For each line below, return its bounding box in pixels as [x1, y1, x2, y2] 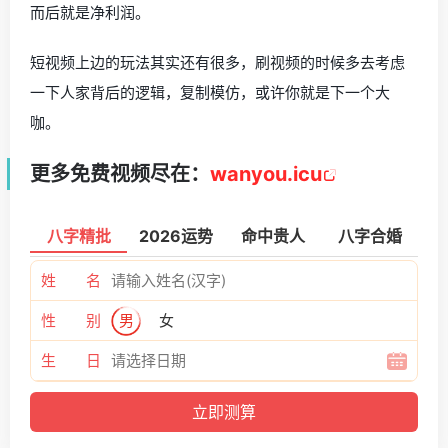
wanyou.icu [210, 161, 322, 186]
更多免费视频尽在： [30, 161, 210, 186]
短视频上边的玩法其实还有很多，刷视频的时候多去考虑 [30, 52, 405, 72]
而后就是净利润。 [30, 2, 150, 22]
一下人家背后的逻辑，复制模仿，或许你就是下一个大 [30, 82, 390, 102]
